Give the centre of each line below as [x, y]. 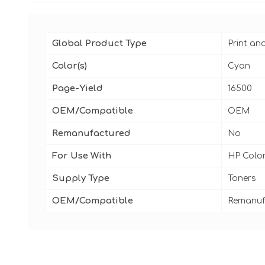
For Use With [82, 156]
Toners [242, 178]
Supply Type [81, 178]
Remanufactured [91, 133]
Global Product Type [99, 43]
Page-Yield [77, 88]
